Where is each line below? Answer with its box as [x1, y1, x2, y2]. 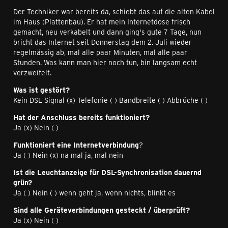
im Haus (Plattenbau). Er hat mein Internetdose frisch [13, 17, 190, 26]
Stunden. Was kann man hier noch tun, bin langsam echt [13, 58, 197, 67]
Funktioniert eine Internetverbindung [13, 140, 139, 150]
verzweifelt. [13, 68, 51, 77]
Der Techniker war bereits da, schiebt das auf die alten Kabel [13, 7, 215, 16]
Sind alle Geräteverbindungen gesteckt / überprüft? [13, 205, 190, 215]
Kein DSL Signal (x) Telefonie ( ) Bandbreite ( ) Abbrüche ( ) [13, 95, 208, 105]
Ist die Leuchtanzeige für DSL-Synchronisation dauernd [13, 167, 202, 177]
